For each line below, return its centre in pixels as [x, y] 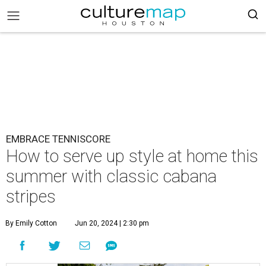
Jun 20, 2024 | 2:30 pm [112, 223]
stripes [31, 197]
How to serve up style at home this [132, 156]
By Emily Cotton [31, 223]
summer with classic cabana [111, 176]
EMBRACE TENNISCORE [58, 139]
